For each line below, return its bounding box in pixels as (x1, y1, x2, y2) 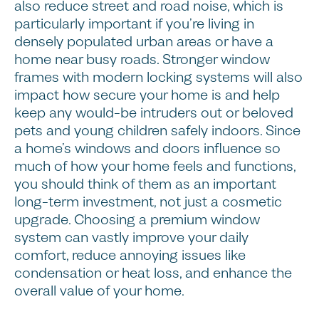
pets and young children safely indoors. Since (14, 121, 300, 140)
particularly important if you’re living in (14, 14, 254, 33)
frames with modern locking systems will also (14, 68, 303, 87)
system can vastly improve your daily (14, 228, 249, 247)
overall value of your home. (14, 281, 184, 300)
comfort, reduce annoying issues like (14, 246, 246, 265)
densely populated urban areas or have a (14, 32, 273, 51)
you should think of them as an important (14, 174, 276, 194)
